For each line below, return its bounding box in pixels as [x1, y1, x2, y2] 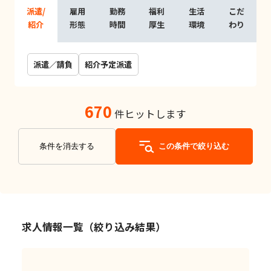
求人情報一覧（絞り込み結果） [21, 219, 166, 234]
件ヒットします [112, 106, 186, 122]
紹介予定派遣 [85, 58, 132, 70]
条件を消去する [39, 142, 94, 151]
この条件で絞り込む [158, 142, 229, 151]
